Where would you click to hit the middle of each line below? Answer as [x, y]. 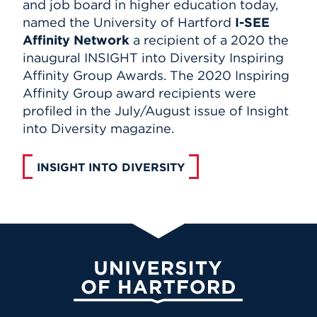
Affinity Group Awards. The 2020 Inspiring [156, 75]
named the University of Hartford [127, 22]
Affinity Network [76, 40]
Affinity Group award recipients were [139, 93]
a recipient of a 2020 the [209, 40]
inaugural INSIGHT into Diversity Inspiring [153, 57]
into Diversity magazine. [98, 128]
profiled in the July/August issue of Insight [156, 110]
